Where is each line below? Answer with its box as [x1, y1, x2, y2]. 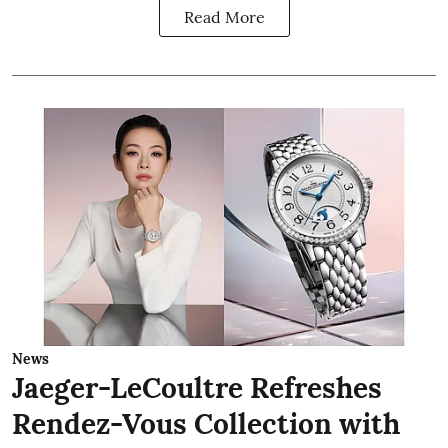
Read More [183, 6, 265, 27]
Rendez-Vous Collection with [12, 406, 400, 443]
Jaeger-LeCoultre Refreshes [12, 370, 382, 407]
